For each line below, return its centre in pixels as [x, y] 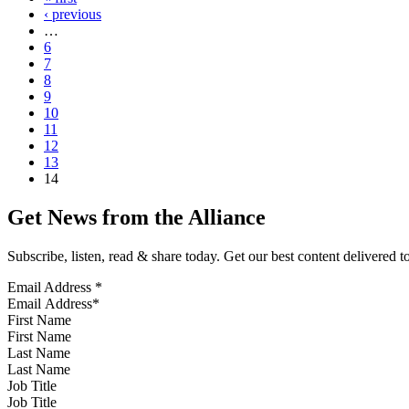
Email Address [51, 288]
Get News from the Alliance [136, 218]
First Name [39, 320]
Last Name [39, 353]
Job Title [32, 386]
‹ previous [73, 15]
